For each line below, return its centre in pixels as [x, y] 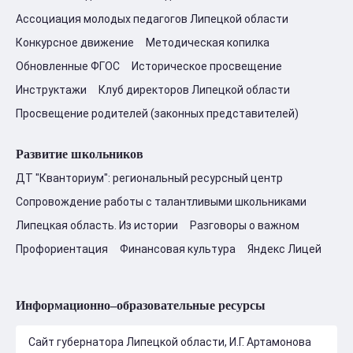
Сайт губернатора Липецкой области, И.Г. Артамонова [170, 342]
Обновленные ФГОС [68, 66]
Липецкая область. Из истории [97, 225]
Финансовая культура [178, 249]
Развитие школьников [80, 154]
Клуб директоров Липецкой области [194, 89]
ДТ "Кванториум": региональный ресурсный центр [149, 178]
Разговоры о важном [245, 225]
